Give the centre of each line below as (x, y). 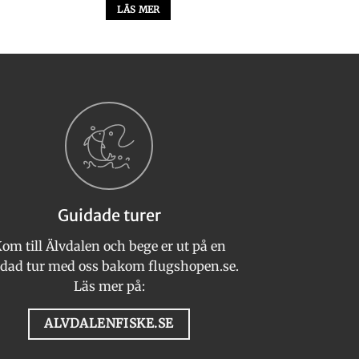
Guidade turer (109, 215)
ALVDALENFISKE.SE (109, 323)
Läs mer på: (109, 286)
